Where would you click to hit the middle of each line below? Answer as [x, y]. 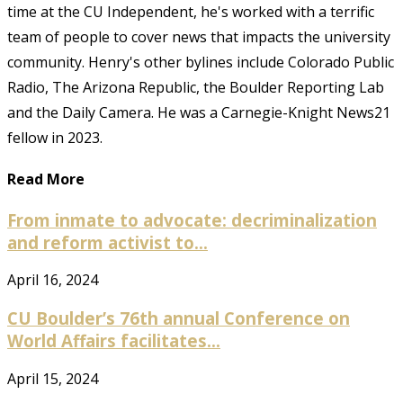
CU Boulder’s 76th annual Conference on [179, 318]
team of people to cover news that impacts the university [199, 37]
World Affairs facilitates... [114, 340]
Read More [46, 179]
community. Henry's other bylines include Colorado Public [201, 63]
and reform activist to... [107, 242]
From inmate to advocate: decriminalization [192, 219]
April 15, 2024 [53, 378]
